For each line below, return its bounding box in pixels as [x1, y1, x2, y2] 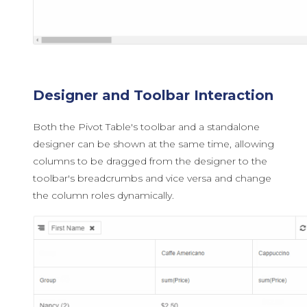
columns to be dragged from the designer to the [33, 154, 267, 167]
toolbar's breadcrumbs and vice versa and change [33, 171, 271, 184]
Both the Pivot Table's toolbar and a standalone [33, 120, 260, 133]
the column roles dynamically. [33, 188, 174, 201]
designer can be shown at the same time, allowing [33, 137, 274, 150]
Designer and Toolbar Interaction [33, 86, 273, 103]
